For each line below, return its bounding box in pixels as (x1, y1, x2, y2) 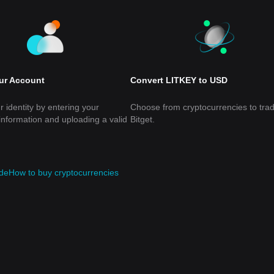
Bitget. (130, 114, 155, 124)
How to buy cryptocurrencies (9, 168, 119, 177)
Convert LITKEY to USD (130, 75, 228, 85)
